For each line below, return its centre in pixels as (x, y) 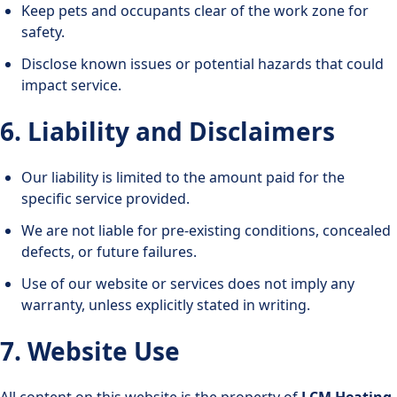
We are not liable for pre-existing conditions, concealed (206, 230)
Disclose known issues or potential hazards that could (202, 63)
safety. (43, 31)
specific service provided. (105, 198)
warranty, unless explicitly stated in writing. (166, 304)
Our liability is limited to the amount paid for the (183, 177)
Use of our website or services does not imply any (188, 283)
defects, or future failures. (109, 251)
